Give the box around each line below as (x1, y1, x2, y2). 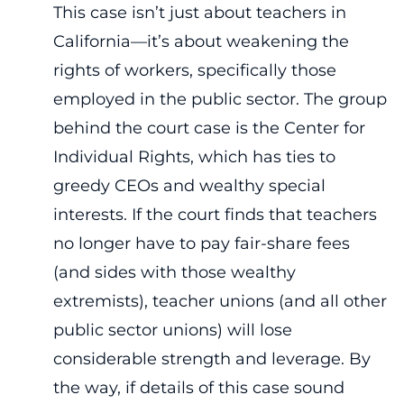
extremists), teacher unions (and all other (52, 290, 387, 311)
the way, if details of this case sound (52, 377, 344, 398)
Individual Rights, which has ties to (52, 146, 335, 167)
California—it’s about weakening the (52, 31, 349, 51)
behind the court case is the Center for (52, 117, 365, 138)
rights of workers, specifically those (52, 60, 336, 80)
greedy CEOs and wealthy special (52, 175, 326, 196)
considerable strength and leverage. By (52, 348, 371, 369)
